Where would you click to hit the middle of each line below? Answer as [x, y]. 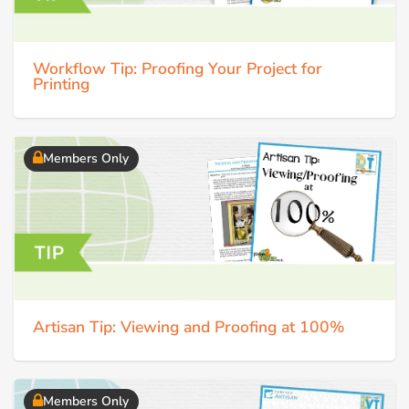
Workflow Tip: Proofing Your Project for [178, 69]
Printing [61, 84]
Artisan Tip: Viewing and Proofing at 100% [189, 327]
